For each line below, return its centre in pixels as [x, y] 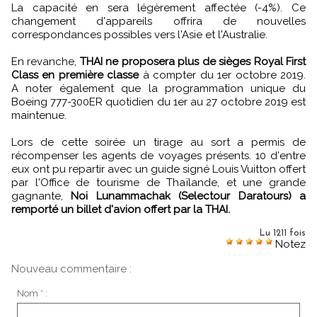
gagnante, [37, 196]
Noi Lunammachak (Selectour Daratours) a [184, 196]
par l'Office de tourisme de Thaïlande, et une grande [158, 182]
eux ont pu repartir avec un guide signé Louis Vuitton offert [158, 169]
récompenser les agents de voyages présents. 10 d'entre [158, 155]
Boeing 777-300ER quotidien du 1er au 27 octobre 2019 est [158, 102]
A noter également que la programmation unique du [158, 88]
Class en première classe [75, 75]
